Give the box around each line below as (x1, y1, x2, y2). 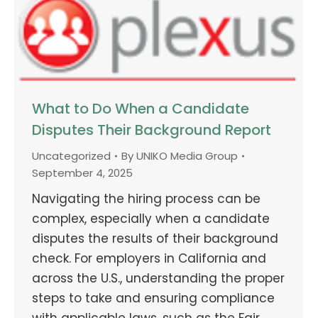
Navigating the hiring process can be (32, 190, 261, 207)
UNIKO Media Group (136, 148, 238, 163)
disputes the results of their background (32, 229, 278, 247)
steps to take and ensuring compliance (32, 289, 275, 307)
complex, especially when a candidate (32, 209, 270, 227)
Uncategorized (32, 148, 111, 163)
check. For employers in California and (32, 249, 266, 267)
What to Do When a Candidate (32, 98, 249, 119)
